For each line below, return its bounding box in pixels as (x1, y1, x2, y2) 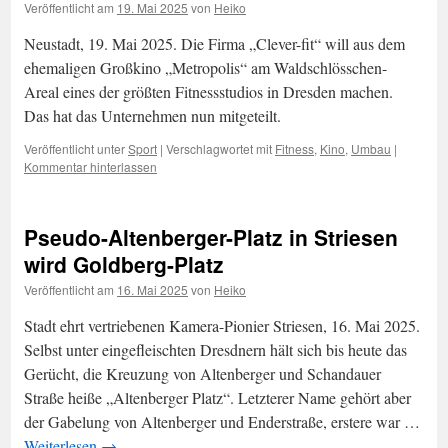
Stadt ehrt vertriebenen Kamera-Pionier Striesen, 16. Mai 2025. (24, 315, 420, 336)
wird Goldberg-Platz (24, 249, 224, 279)
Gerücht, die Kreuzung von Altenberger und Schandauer (24, 363, 381, 384)
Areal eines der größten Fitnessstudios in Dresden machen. (24, 81, 393, 102)
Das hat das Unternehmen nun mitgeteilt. (24, 105, 281, 126)
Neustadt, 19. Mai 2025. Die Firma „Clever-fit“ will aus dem (24, 33, 405, 54)
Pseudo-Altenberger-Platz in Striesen (24, 222, 398, 252)
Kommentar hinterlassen (24, 158, 157, 175)
